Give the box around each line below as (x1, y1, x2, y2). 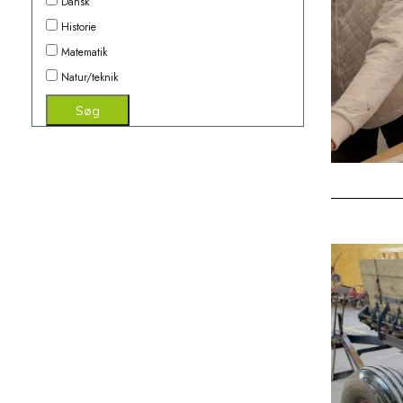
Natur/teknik (57, 69, 118, 85)
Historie (57, 19, 96, 35)
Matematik (57, 44, 107, 60)
